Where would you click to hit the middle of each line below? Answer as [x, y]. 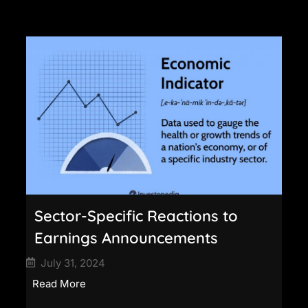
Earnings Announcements [126, 238]
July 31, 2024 [73, 263]
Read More [59, 283]
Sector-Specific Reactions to [136, 216]
